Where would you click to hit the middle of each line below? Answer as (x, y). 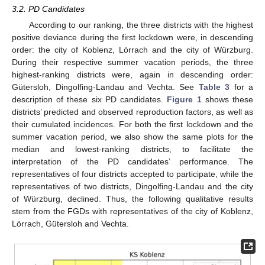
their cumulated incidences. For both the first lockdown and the (132, 125)
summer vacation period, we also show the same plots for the (132, 137)
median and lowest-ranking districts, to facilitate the (132, 149)
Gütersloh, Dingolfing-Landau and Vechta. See (105, 87)
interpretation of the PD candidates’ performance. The (132, 162)
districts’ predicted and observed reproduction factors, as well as (132, 112)
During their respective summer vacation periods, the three (132, 62)
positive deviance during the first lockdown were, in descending (132, 38)
